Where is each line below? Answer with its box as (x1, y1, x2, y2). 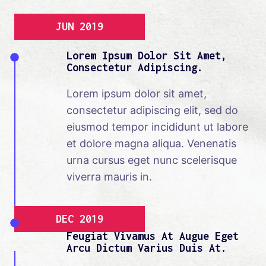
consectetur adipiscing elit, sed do (66, 104, 238, 117)
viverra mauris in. (66, 170, 152, 183)
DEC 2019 (56, 213, 103, 226)
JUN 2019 (56, 20, 103, 33)
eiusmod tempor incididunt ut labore (66, 121, 248, 134)
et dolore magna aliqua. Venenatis (66, 137, 236, 150)
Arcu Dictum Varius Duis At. (66, 242, 227, 255)
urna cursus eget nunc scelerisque (66, 154, 237, 167)
